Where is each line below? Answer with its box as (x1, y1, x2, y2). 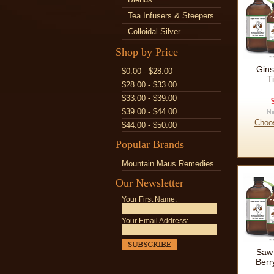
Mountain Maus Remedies (122, 159, 214, 168)
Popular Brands (116, 138, 184, 150)
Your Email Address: (122, 217, 188, 224)
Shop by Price (116, 46, 178, 58)
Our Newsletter (116, 177, 183, 189)
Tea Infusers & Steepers (128, 11, 214, 20)
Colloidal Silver (128, 27, 180, 36)
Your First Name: (122, 196, 177, 203)
